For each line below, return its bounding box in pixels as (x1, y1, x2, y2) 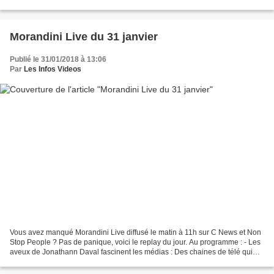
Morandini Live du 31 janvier (10, 30, 158, 43)
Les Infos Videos (24, 64, 81, 73)
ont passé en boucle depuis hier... (10, 257, 121, 267)
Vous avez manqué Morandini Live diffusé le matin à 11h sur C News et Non (10, 228, 261, 237)
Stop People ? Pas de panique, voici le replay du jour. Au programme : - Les (10, 238, 261, 247)
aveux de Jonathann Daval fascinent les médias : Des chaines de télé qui (10, 248, 253, 257)
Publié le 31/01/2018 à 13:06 (10, 54, 106, 64)
